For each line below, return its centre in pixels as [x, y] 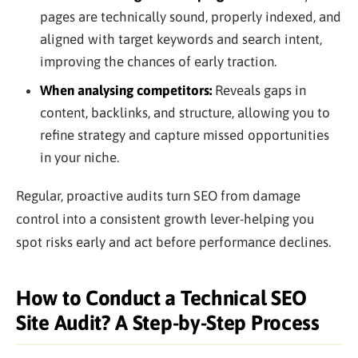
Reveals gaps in [259, 90]
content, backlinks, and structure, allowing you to [185, 112]
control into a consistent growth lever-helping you [165, 219]
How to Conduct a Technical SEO [162, 298]
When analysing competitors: [125, 90]
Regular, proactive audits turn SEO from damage [158, 195]
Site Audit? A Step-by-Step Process [168, 322]
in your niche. [79, 157]
